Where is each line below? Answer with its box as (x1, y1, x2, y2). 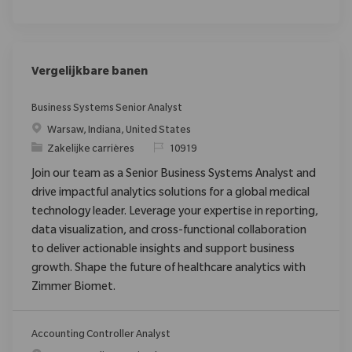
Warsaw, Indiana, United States (47, 125, 191, 137)
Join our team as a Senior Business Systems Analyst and (31, 168, 316, 181)
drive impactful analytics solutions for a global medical (31, 187, 310, 200)
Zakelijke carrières (47, 144, 134, 156)
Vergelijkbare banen (31, 66, 148, 79)
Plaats (31, 124, 60, 136)
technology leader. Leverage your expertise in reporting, (31, 206, 318, 219)
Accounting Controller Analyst (31, 329, 170, 341)
